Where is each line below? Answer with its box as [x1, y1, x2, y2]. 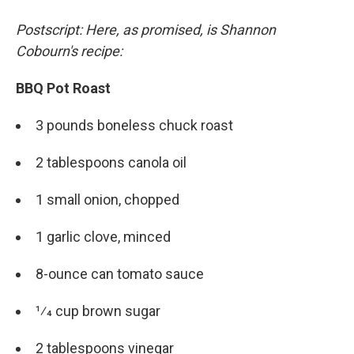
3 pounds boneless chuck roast [36, 117, 233, 134]
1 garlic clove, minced [36, 228, 171, 246]
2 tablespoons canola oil [36, 154, 186, 171]
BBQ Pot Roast [16, 80, 111, 97]
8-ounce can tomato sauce [36, 265, 204, 283]
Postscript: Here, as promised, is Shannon [16, 21, 276, 39]
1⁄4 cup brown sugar [36, 303, 160, 320]
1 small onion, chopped [36, 191, 179, 209]
